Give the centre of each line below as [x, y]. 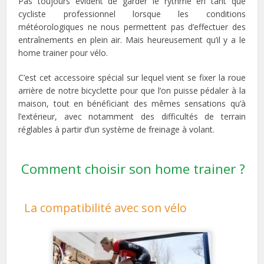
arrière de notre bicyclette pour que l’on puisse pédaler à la [132, 90]
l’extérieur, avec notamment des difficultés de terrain [132, 116]
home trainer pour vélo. [63, 53]
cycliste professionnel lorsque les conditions [132, 14]
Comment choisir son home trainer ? [133, 169]
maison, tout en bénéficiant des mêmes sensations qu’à [132, 103]
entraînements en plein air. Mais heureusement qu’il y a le [132, 40]
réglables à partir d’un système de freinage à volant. [117, 129]
